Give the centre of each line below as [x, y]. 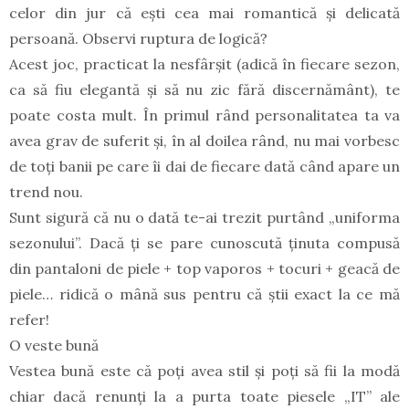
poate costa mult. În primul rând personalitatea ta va [204, 115]
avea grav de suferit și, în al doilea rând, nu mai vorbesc [204, 141]
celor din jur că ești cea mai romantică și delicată [204, 13]
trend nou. [46, 192]
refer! [29, 320]
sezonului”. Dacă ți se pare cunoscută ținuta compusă [204, 243]
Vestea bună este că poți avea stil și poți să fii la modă [204, 371]
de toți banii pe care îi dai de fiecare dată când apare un [204, 167]
